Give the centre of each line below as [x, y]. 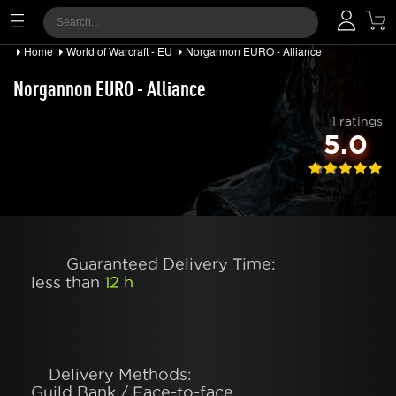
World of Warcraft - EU [119, 51]
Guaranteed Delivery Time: [171, 264]
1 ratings [357, 121]
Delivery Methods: [120, 374]
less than [68, 282]
